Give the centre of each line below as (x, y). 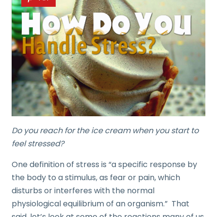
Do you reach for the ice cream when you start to (105, 130)
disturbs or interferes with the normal (83, 190)
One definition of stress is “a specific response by (104, 164)
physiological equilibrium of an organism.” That (101, 203)
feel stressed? (38, 143)
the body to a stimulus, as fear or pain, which (96, 177)
